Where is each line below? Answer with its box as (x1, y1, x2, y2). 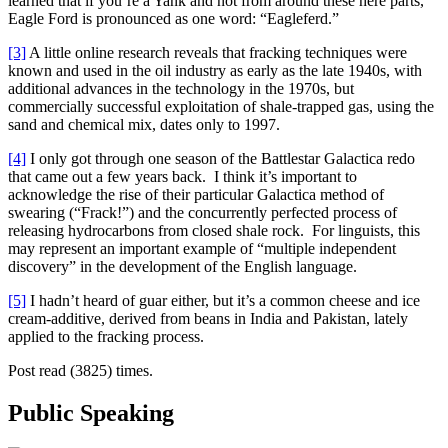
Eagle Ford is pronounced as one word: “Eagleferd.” (8, 9, 339, 27)
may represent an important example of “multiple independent (8, 239, 396, 257)
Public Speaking (8, 399, 174, 426)
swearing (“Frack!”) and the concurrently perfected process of (8, 203, 397, 221)
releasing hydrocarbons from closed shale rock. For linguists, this (8, 221, 420, 239)
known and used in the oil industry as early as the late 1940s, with (8, 61, 422, 79)
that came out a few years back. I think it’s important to (8, 167, 357, 185)
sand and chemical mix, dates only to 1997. (8, 115, 280, 133)
